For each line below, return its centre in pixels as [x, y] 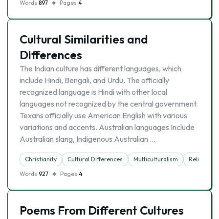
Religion [200, 159]
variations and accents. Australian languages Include [107, 127]
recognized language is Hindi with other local [93, 92]
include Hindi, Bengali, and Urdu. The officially [94, 80]
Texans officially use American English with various [103, 115]
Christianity [41, 159]
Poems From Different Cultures [102, 210]
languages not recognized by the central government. [109, 104]
